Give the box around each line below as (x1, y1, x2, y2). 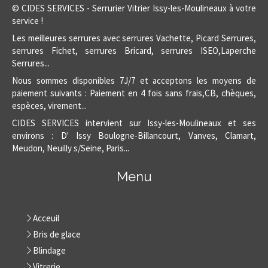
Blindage (33, 245, 66, 257)
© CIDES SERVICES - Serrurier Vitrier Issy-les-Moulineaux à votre (12, 2, 256, 14)
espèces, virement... (12, 100, 87, 112)
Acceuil (33, 212, 59, 224)
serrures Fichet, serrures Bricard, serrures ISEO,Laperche (12, 45, 256, 57)
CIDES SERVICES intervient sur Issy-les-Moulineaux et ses (12, 117, 256, 129)
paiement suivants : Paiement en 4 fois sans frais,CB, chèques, (12, 87, 256, 99)
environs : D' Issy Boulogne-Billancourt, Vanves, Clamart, (12, 130, 256, 142)
